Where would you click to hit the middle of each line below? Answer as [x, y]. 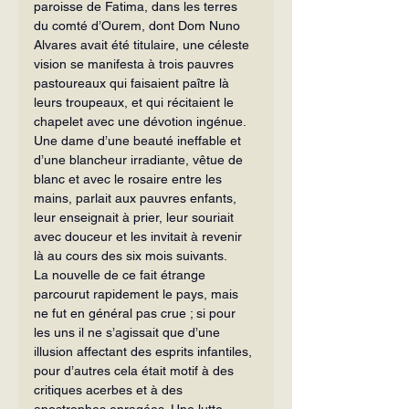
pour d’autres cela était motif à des [136, 370]
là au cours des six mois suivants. [131, 255]
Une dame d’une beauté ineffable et [139, 140]
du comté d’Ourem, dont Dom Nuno [139, 25]
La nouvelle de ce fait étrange [121, 274]
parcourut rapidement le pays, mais [138, 294]
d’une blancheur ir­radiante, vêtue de [140, 159]
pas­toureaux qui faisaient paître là [133, 83]
